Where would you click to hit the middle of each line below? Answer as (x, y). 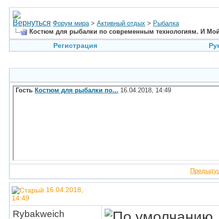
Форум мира (71, 23)
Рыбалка (166, 23)
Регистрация (75, 45)
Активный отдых (121, 23)
